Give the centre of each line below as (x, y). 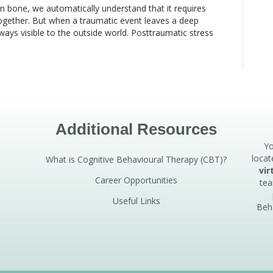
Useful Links (136, 201)
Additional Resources (136, 129)
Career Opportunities (136, 180)
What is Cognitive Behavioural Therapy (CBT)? (136, 160)
